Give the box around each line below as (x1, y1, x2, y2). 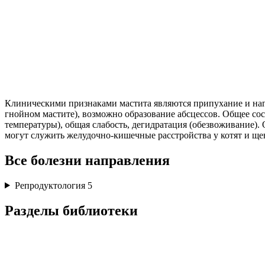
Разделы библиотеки (5, 202, 138, 218)
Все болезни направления (5, 152, 170, 168)
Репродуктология (14, 180, 88, 190)
